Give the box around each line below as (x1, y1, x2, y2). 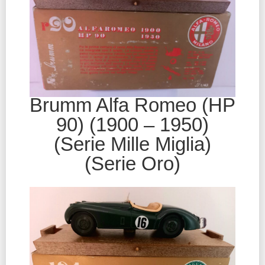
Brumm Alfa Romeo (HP (30, 94, 235, 117)
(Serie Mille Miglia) (54, 133, 211, 156)
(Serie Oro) (85, 153, 180, 175)
